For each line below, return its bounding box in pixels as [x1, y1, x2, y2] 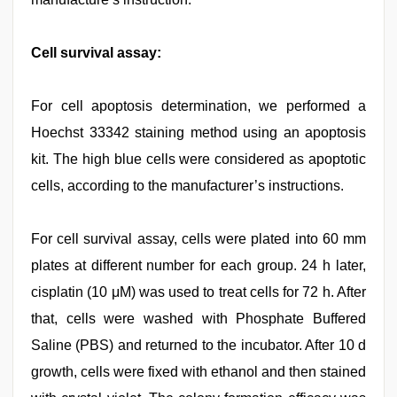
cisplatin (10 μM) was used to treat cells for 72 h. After [31, 284, 366, 300]
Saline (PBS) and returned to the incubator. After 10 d [31, 338, 366, 353]
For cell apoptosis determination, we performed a [31, 98, 366, 113]
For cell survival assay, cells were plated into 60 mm [31, 231, 366, 246]
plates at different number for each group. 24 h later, [31, 258, 366, 273]
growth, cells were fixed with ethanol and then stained [31, 364, 366, 379]
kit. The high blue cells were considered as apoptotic [31, 152, 366, 167]
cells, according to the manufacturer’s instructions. [31, 178, 344, 193]
